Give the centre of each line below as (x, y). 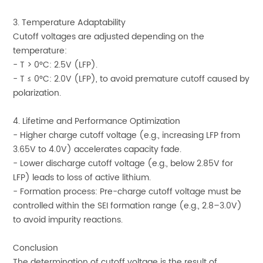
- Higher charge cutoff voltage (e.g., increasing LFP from (127, 135)
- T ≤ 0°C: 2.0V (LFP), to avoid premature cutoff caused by (131, 79)
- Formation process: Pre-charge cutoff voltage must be (127, 191)
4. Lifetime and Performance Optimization (97, 121)
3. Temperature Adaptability (70, 22)
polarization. (37, 93)
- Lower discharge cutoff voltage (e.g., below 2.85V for (123, 163)
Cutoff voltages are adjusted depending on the (109, 36)
